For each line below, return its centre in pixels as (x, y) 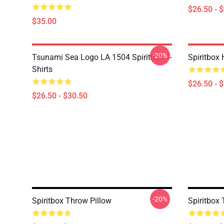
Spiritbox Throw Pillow (72, 201)
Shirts (42, 69)
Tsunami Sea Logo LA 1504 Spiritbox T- (102, 57)
